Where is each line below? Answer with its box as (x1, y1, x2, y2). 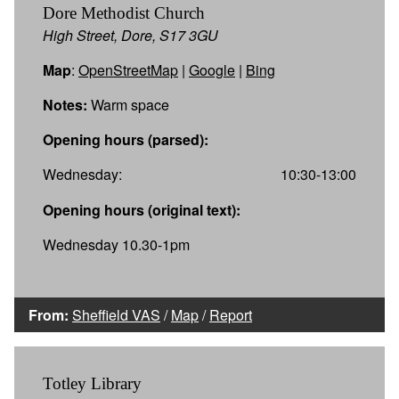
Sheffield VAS (72, 304, 160, 325)
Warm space (87, 94, 169, 115)
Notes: (43, 94, 87, 115)
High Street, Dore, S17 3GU (43, 24, 218, 45)
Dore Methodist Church (43, 3, 205, 22)
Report (209, 304, 252, 325)
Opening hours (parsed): (43, 128, 208, 150)
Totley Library (43, 373, 142, 393)
